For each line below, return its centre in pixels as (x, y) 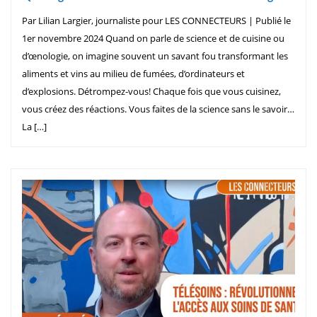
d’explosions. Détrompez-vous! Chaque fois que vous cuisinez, (151, 91)
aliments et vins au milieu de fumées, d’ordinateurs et (133, 73)
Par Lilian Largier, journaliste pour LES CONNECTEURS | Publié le (156, 20)
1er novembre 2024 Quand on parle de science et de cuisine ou (153, 38)
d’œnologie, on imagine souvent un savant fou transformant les (155, 56)
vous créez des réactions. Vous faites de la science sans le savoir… (158, 109)
